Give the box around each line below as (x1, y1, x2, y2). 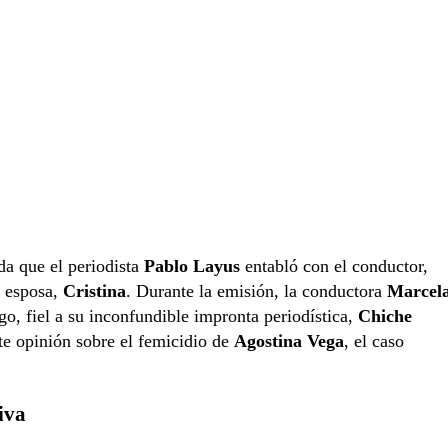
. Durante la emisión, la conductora (126, 280, 387, 301)
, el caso (344, 330, 404, 351)
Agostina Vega (234, 330, 344, 351)
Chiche (358, 305, 412, 326)
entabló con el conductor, (240, 255, 428, 276)
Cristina (63, 280, 126, 301)
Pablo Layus (144, 255, 240, 276)
